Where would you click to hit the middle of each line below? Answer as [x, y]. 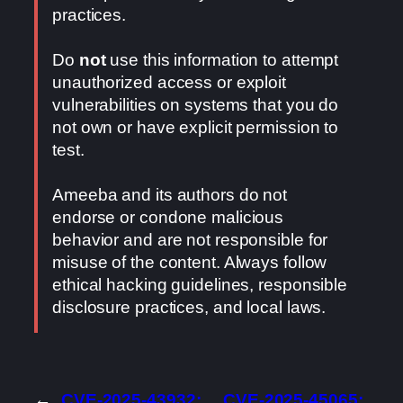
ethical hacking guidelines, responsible [200, 285]
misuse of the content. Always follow [190, 263]
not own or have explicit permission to [196, 128]
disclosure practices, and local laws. [189, 308]
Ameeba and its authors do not [170, 195]
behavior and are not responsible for [190, 240]
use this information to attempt [222, 60]
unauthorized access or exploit [169, 83]
